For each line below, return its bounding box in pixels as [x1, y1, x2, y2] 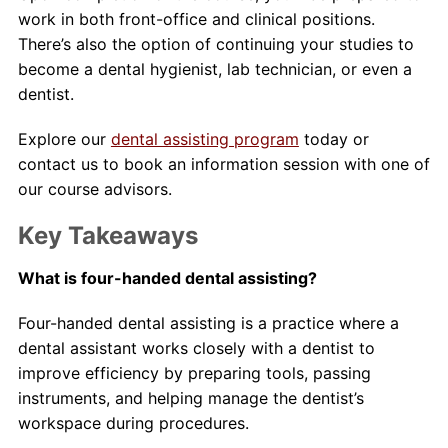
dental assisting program [110, 129, 299, 149]
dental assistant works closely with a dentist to [17, 338, 375, 358]
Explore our [17, 129, 111, 149]
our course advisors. [17, 179, 172, 199]
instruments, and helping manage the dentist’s [17, 388, 364, 408]
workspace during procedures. [17, 413, 249, 433]
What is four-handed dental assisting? [17, 268, 317, 288]
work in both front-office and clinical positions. [17, 9, 375, 29]
